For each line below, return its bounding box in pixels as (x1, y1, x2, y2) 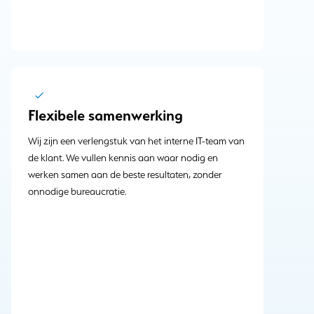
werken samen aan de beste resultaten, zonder (28, 169, 222, 181)
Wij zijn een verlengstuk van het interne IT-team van (28, 135, 245, 147)
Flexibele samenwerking (28, 106, 183, 125)
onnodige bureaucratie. (28, 186, 126, 198)
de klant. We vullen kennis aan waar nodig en (28, 152, 218, 164)
